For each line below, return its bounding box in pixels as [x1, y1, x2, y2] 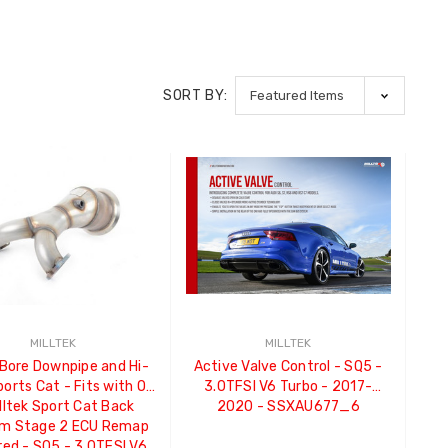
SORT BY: [162, 86, 228, 104]
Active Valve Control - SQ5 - [193, 357, 383, 375]
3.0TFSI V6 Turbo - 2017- [204, 377, 373, 395]
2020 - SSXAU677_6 [216, 397, 360, 415]
